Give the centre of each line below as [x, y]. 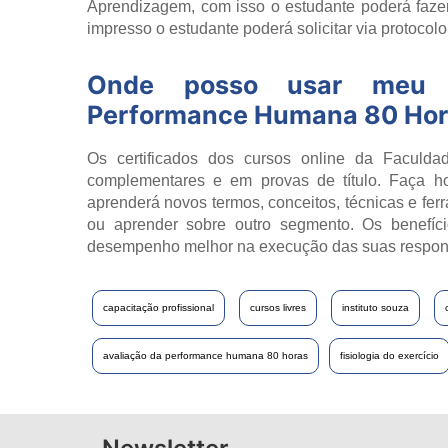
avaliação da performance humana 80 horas [205, 355]
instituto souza [375, 307]
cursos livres [278, 307]
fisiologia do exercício [389, 355]
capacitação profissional [158, 307]
